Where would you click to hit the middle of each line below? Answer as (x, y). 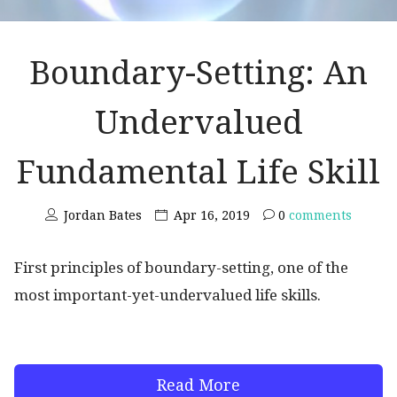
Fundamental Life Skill (198, 173)
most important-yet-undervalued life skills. (167, 296)
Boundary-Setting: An (198, 74)
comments (319, 216)
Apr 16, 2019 (212, 216)
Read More (198, 385)
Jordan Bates (103, 216)
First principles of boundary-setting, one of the (181, 268)
